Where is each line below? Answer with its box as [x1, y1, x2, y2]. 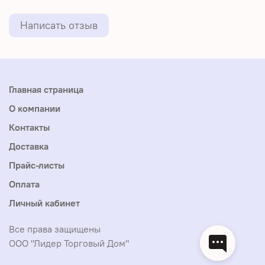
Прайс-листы [9, 159, 64, 172]
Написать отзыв [20, 18, 98, 33]
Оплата [9, 178, 40, 190]
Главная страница [9, 83, 83, 96]
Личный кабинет [9, 197, 80, 209]
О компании [9, 102, 60, 115]
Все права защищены [9, 223, 101, 235]
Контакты [9, 121, 50, 134]
